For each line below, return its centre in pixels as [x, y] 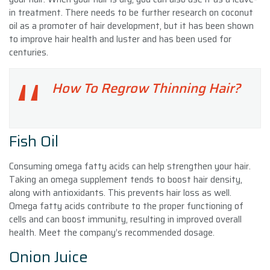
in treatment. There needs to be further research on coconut [131, 12]
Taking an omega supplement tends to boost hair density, [126, 179]
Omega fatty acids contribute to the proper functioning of [126, 206]
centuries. [29, 52]
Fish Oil [34, 141]
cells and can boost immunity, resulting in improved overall [125, 219]
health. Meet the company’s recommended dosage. [112, 232]
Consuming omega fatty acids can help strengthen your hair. [130, 166]
